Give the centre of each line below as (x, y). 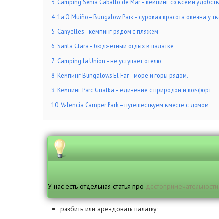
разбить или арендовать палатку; (109, 209)
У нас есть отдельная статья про (97, 186)
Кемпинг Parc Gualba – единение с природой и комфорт (134, 90)
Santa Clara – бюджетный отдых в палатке (115, 46)
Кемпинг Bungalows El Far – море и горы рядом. (123, 75)
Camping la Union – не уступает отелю (109, 61)
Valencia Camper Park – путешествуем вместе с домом (135, 105)
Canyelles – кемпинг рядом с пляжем (108, 31)
